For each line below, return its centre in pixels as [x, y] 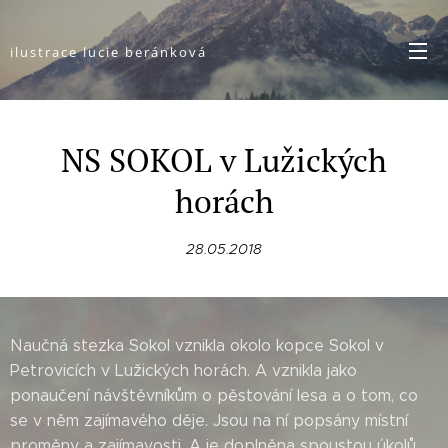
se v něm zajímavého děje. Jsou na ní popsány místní [209, 420]
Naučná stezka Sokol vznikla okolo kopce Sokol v [197, 345]
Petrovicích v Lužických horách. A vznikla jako [183, 370]
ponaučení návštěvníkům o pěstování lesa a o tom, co [214, 395]
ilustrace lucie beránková [108, 52]
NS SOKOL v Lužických [224, 160]
